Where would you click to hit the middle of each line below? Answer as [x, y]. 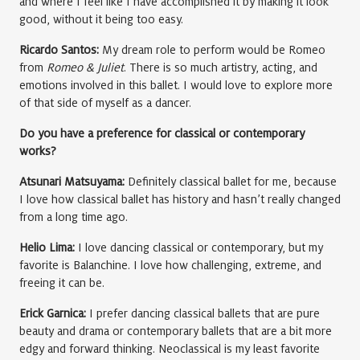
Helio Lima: [47, 248]
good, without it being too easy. [101, 20]
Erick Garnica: [53, 314]
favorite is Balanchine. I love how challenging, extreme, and [170, 266]
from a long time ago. [74, 217]
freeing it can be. [62, 283]
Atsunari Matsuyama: [72, 182]
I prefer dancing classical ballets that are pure [203, 314]
